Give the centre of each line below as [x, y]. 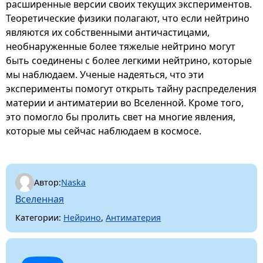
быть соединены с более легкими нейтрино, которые [129, 60]
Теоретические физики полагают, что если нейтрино [128, 18]
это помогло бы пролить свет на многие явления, [121, 117]
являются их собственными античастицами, [108, 32]
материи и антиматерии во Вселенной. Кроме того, [125, 102]
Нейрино [82, 217]
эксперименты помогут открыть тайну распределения [131, 88]
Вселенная [40, 199]
